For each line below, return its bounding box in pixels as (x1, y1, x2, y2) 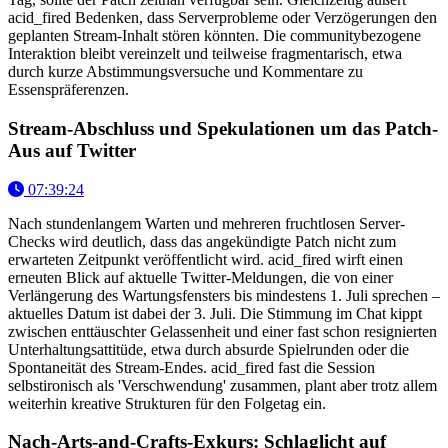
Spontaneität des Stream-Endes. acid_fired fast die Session (8, 358, 375, 376)
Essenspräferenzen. (8, 81, 129, 99)
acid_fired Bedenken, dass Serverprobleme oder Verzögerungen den (8, 9, 437, 27)
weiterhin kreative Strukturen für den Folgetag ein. (8, 394, 326, 412)
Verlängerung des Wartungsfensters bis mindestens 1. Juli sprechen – (8, 286, 440, 304)
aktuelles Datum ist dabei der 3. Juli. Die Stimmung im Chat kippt (8, 304, 422, 322)
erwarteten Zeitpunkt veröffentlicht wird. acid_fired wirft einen (8, 250, 403, 268)
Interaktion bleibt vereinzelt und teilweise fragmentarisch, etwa (8, 45, 402, 63)
